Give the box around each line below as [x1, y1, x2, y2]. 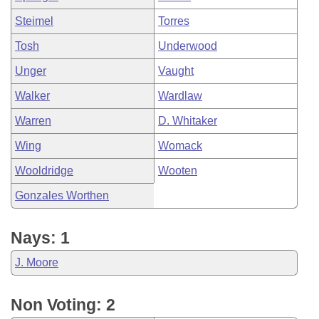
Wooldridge [15, 164, 73, 177]
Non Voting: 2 [11, 296, 115, 314]
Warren [15, 115, 51, 127]
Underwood [158, 40, 217, 52]
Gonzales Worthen [15, 189, 109, 202]
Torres [158, 15, 189, 27]
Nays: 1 [11, 229, 70, 247]
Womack [158, 140, 202, 152]
